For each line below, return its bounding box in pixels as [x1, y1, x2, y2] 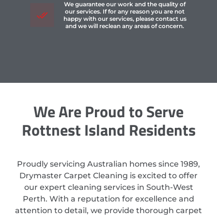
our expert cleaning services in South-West [24, 183, 193, 192]
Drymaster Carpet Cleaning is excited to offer [19, 171, 198, 181]
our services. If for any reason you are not [65, 8, 185, 15]
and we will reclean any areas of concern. [65, 22, 185, 30]
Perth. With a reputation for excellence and [23, 194, 194, 204]
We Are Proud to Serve [33, 100, 184, 124]
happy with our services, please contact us [63, 15, 186, 23]
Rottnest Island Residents [21, 118, 196, 142]
